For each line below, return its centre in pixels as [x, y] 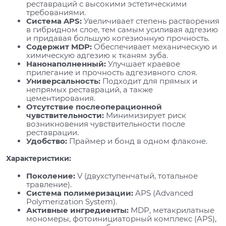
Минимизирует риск [145, 115]
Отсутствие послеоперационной [94, 106]
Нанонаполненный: [66, 64]
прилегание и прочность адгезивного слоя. [112, 72]
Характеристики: [39, 158]
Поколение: [51, 176]
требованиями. [56, 12]
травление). [49, 184]
